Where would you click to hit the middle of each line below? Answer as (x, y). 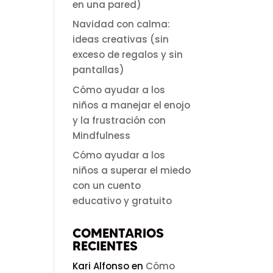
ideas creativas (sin (121, 39)
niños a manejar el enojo (132, 105)
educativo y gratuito (122, 201)
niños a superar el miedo (132, 170)
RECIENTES (105, 246)
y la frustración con (119, 120)
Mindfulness (102, 135)
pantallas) (99, 70)
